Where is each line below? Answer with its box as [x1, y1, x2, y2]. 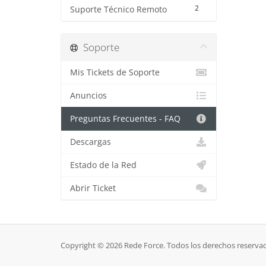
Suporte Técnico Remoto [70, 4, 167, 15]
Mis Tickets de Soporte [70, 67, 160, 78]
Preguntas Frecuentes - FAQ [70, 113, 180, 124]
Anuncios [70, 90, 107, 101]
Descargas [70, 137, 111, 147]
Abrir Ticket [70, 183, 116, 194]
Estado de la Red [70, 160, 137, 170]
